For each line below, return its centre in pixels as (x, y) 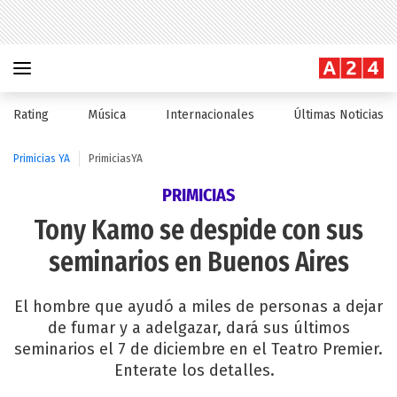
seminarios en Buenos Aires (198, 262)
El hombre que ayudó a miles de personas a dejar (198, 307)
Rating (31, 115)
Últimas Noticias (338, 115)
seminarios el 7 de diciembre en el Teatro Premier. (198, 349)
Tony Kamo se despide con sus (198, 230)
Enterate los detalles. (198, 370)
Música (107, 115)
